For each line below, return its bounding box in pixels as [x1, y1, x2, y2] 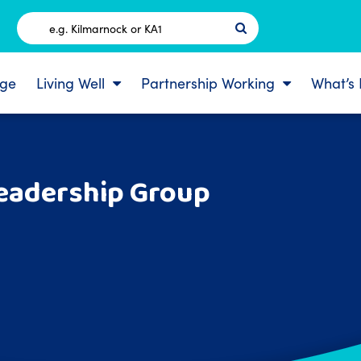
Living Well [36, 73, 105, 93]
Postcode [136, 27, 189, 44]
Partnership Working [141, 73, 275, 93]
